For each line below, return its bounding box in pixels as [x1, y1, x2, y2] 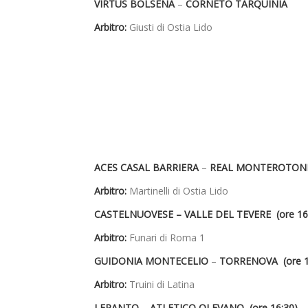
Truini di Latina [126, 278, 195, 291]
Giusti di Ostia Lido [126, 21, 212, 34]
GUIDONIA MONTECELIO [94, 254, 211, 268]
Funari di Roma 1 [126, 231, 205, 245]
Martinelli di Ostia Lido [126, 184, 228, 198]
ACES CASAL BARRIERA [94, 161, 201, 175]
